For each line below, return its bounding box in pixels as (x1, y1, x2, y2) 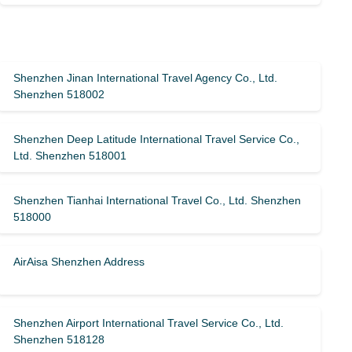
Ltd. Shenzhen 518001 (13, 149, 127, 162)
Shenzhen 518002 (13, 88, 105, 101)
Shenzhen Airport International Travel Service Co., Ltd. (13, 317, 284, 329)
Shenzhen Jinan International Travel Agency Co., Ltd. (13, 71, 278, 84)
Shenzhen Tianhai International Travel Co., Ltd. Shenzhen (13, 194, 302, 207)
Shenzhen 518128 (13, 333, 105, 346)
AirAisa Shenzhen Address (13, 255, 145, 268)
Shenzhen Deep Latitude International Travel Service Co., (13, 133, 300, 145)
